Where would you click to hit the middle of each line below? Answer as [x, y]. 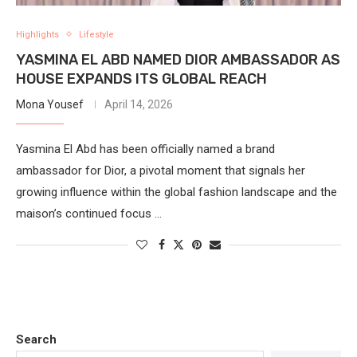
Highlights [37, 34]
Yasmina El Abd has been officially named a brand [145, 149]
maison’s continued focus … [89, 213]
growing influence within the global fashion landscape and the [177, 192]
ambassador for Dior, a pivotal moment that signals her [161, 170]
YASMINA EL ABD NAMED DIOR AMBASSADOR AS [178, 59]
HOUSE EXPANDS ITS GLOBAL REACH [141, 78]
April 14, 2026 [139, 104]
